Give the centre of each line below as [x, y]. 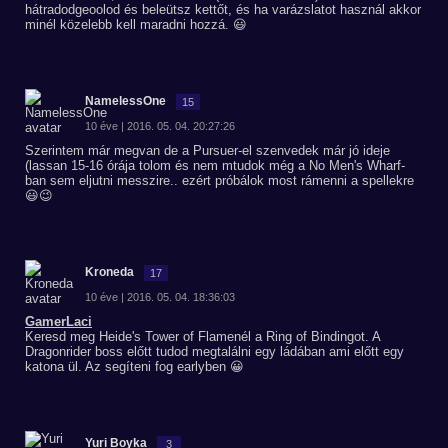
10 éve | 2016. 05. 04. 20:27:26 [160, 126]
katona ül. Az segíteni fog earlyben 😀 [134, 366]
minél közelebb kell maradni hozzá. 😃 [136, 24]
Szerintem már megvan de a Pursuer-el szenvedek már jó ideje [207, 150]
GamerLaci [58, 321]
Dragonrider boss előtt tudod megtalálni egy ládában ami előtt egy [214, 351]
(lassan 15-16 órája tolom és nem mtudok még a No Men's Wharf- [215, 165]
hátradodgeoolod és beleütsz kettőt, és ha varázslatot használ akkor [223, 9]
